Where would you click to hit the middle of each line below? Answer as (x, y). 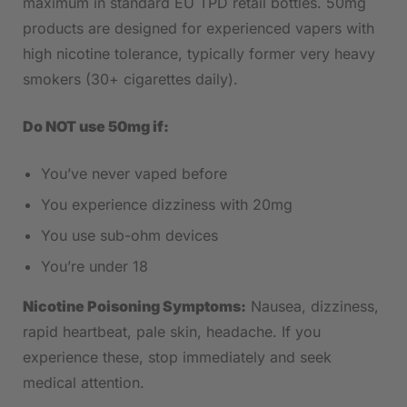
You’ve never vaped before (134, 174)
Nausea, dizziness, (313, 307)
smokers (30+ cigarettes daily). (130, 79)
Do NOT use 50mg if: (96, 127)
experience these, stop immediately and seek (177, 357)
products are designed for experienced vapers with (199, 29)
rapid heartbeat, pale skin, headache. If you (172, 332)
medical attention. (84, 383)
